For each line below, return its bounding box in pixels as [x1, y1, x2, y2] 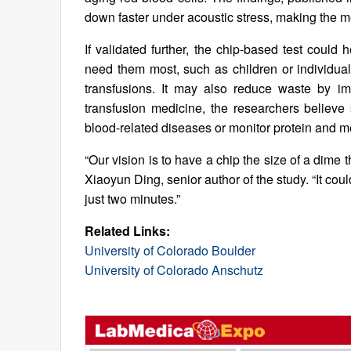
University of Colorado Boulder [85, 241, 255, 259]
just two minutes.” [85, 190, 180, 208]
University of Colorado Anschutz [85, 261, 263, 279]
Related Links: [85, 222, 170, 240]
